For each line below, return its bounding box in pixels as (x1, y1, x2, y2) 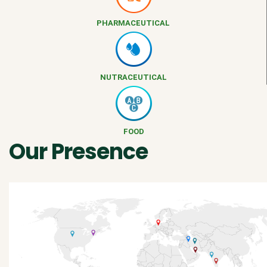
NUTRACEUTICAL (100, 72, 167, 82)
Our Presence (9, 136, 148, 167)
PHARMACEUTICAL (97, 18, 170, 27)
